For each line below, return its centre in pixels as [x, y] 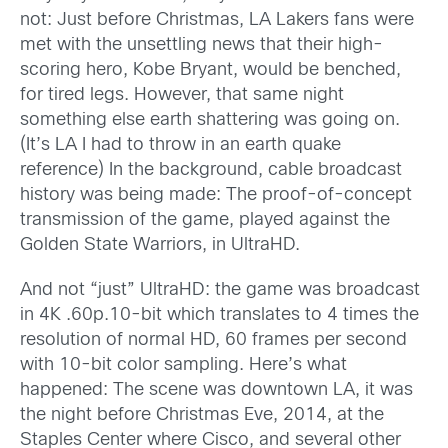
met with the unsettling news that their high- [201, 45]
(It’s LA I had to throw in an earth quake [180, 145]
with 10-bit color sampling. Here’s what [183, 365]
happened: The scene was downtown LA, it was [216, 390]
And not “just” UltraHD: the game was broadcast [220, 290]
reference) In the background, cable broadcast [211, 170]
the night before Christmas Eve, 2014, [176, 415]
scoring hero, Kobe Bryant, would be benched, [210, 70]
